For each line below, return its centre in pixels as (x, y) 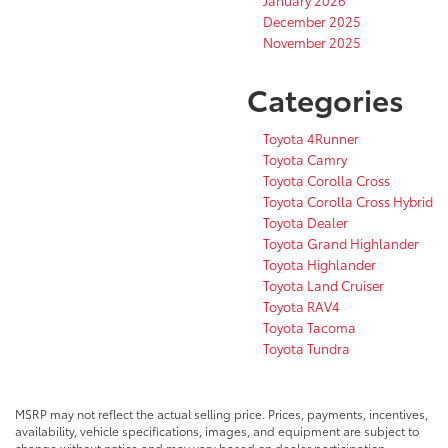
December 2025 (312, 20)
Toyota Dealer (305, 221)
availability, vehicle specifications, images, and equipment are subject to (217, 430)
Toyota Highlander (319, 263)
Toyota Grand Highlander (341, 242)
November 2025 (312, 41)
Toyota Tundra (306, 347)
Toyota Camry (305, 158)
